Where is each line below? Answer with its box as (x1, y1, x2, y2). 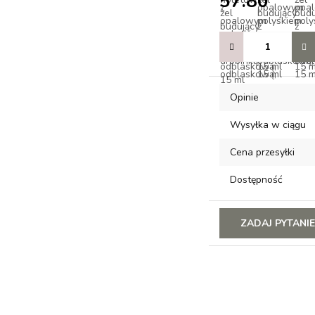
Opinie (230, 91, 259, 104)
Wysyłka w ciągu (230, 118, 307, 131)
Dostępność (230, 173, 283, 186)
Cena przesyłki (230, 146, 295, 159)
